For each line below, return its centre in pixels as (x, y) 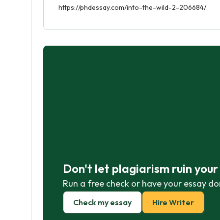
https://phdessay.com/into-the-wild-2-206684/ (132, 7)
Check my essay (102, 202)
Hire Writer (173, 202)
